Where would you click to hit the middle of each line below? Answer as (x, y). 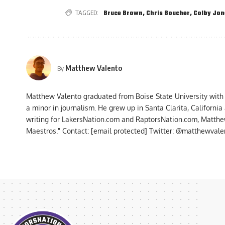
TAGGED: (87, 13)
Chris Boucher (168, 14)
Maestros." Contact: (59, 131)
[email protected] (119, 131)
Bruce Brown (123, 14)
